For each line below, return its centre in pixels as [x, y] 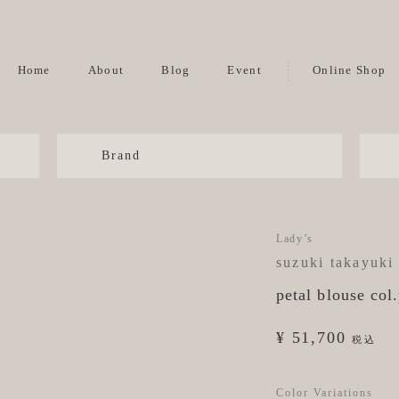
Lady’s [295, 239]
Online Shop [349, 70]
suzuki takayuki [335, 262]
